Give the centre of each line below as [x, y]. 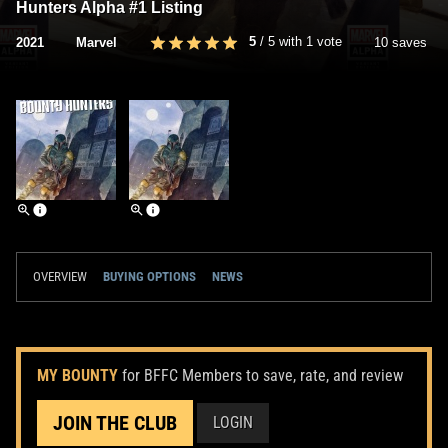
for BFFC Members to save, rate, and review [262, 375]
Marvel [96, 42]
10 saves [400, 42]
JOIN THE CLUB [115, 422]
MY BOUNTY [77, 375]
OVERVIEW [60, 276]
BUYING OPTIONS [149, 276]
